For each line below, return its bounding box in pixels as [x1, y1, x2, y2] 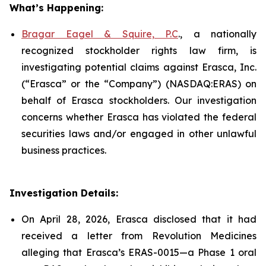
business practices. [21, 144, 106, 156]
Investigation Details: [9, 187, 118, 199]
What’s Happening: [9, 2, 103, 14]
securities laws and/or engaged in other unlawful [21, 128, 256, 140]
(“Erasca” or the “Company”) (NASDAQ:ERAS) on [21, 78, 256, 90]
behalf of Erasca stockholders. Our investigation [21, 94, 256, 106]
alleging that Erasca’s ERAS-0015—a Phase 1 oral [21, 246, 256, 258]
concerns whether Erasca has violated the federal [21, 111, 256, 123]
